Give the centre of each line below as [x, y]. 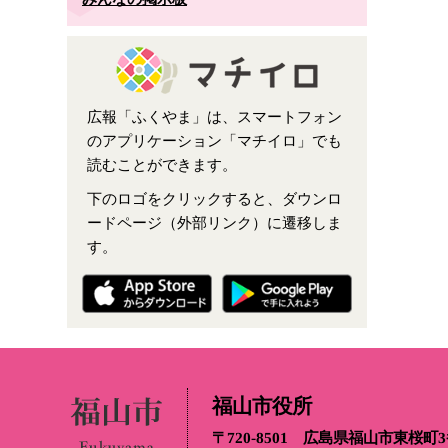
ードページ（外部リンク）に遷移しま [214, 222]
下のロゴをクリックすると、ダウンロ [214, 198]
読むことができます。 [162, 164]
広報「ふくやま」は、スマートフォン [214, 116]
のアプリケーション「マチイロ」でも [214, 140]
